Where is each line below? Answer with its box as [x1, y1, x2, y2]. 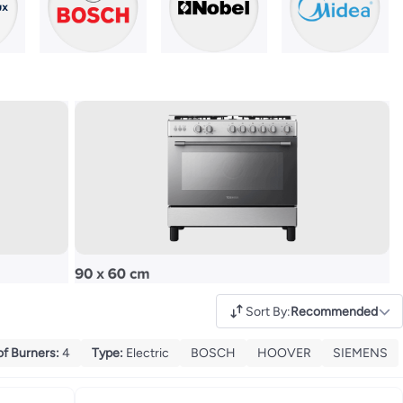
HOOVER [257, 345, 311, 361]
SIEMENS [333, 345, 388, 361]
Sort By [246, 303, 287, 319]
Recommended [291, 303, 378, 319]
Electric [126, 345, 169, 361]
